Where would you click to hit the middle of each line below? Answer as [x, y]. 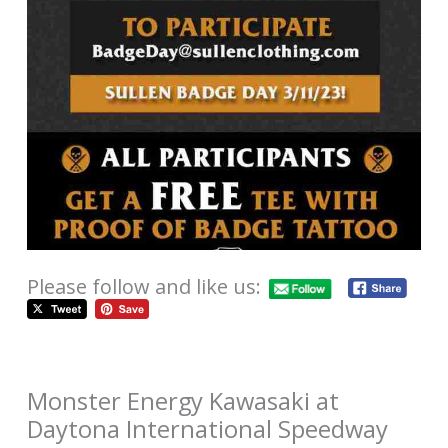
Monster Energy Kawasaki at [183, 400]
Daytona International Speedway [208, 428]
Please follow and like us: [144, 286]
